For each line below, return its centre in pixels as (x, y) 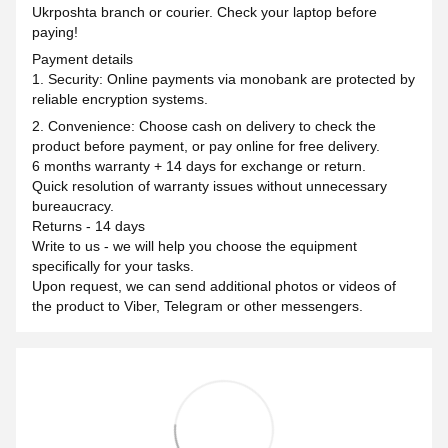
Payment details (82, 58)
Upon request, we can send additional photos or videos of (214, 285)
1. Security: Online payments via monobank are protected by (223, 78)
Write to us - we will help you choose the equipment (194, 245)
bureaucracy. (73, 205)
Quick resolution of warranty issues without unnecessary (209, 185)
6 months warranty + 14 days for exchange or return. (199, 165)
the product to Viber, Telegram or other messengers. (197, 305)
